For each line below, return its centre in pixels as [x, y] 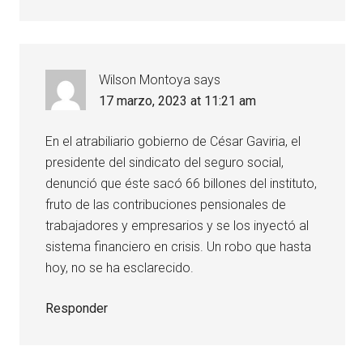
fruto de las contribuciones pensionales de [166, 205]
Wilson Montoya [145, 80]
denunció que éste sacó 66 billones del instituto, [181, 184]
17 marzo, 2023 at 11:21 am [178, 101]
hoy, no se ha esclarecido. [120, 268]
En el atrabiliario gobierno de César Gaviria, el [173, 142]
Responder [77, 309]
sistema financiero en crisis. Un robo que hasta [179, 247]
